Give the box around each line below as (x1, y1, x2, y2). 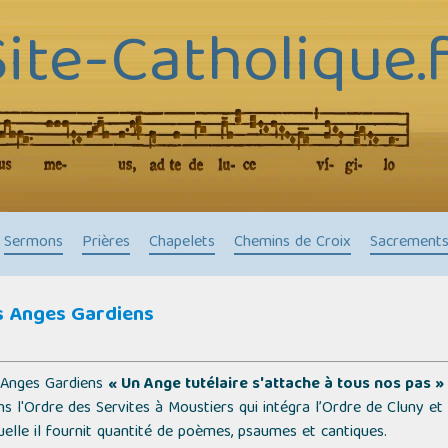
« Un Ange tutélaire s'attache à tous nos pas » (107, 371, 444, 399)
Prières (81, 229, 130, 257)
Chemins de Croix (233, 229, 351, 257)
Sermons (3, 229, 63, 257)
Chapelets (148, 229, 215, 257)
